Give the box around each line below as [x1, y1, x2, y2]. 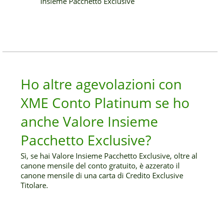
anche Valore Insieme [21, 112, 159, 131]
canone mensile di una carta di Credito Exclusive [21, 170, 184, 180]
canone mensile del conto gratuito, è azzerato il [21, 161, 180, 170]
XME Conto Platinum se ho [21, 93, 190, 112]
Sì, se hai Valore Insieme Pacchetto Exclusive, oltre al [21, 151, 198, 161]
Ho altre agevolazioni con [21, 75, 182, 93]
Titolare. [21, 180, 49, 190]
